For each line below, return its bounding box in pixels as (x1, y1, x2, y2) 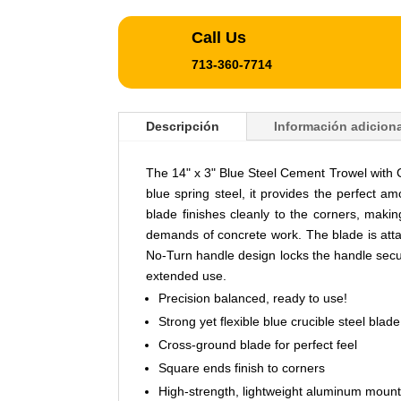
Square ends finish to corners (158, 360, 325, 375)
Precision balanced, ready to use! (158, 290, 347, 305)
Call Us (192, 28, 247, 47)
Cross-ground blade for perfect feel (158, 337, 357, 352)
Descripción (146, 118, 219, 133)
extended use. (146, 268, 226, 283)
